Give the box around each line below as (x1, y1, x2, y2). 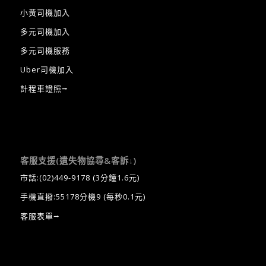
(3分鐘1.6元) (90, 172, 140, 183)
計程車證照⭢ (20, 83, 68, 94)
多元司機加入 (20, 26, 70, 37)
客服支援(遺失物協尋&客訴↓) (20, 155, 137, 167)
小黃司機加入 (20, 7, 70, 18)
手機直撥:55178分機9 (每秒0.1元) (20, 191, 145, 202)
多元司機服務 (20, 45, 70, 56)
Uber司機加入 (20, 64, 74, 75)
